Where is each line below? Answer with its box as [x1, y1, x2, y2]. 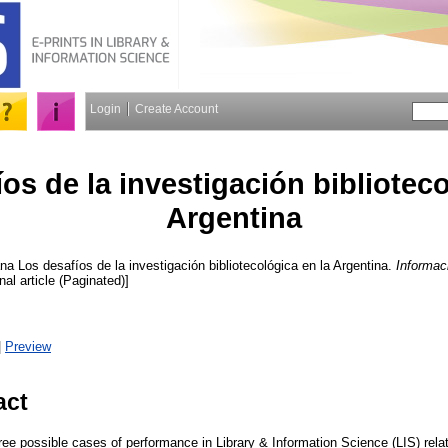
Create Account [135, 102, 218, 116]
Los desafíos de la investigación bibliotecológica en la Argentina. [14, 257, 396, 273]
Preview [5, 338, 51, 354]
